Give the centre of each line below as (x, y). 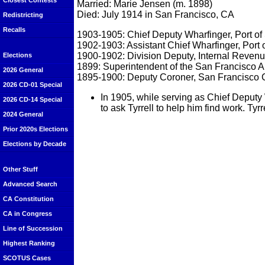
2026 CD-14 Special (33, 99)
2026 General (23, 70)
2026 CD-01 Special (33, 85)
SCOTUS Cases (27, 258)
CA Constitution (28, 199)
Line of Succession (33, 228)
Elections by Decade (35, 144)
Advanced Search (30, 184)
